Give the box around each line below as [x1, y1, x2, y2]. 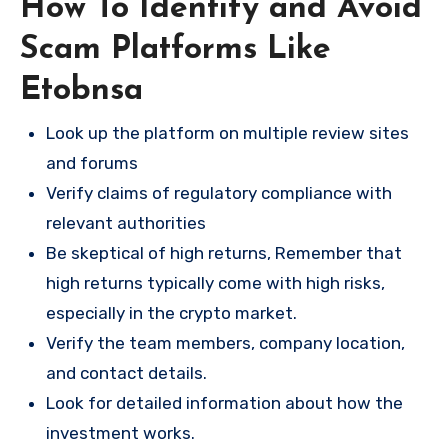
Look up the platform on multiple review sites [46, 123, 409, 144]
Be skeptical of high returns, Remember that [46, 243, 402, 264]
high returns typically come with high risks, [46, 273, 385, 294]
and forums [46, 153, 138, 174]
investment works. [46, 423, 195, 444]
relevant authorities [46, 213, 206, 234]
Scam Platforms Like [20, 33, 331, 66]
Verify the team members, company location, [46, 333, 405, 354]
